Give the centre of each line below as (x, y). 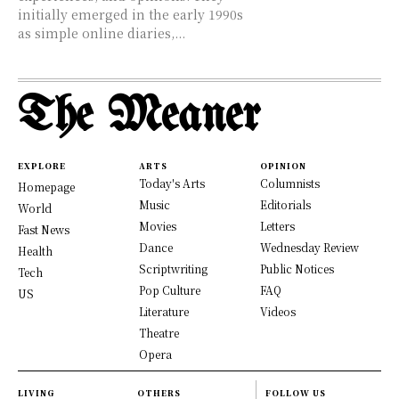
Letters (277, 225)
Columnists (290, 183)
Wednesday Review (309, 247)
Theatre (159, 332)
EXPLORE (42, 166)
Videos (278, 311)
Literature (164, 311)
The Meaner (139, 117)
